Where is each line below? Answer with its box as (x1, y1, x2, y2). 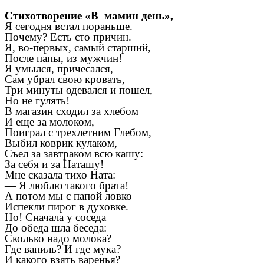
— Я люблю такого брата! (5, 179, 128, 192)
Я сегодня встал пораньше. (5, 20, 133, 33)
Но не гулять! (5, 94, 70, 107)
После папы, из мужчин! (5, 52, 122, 65)
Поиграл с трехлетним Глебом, (5, 126, 151, 139)
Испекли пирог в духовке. (5, 200, 128, 213)
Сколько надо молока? (5, 232, 111, 245)
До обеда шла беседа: (5, 222, 107, 235)
